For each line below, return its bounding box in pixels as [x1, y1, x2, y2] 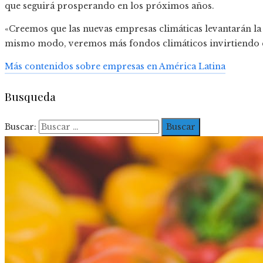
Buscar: [5, 121, 36, 132]
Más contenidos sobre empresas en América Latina [5, 61, 225, 72]
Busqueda [5, 88, 56, 104]
